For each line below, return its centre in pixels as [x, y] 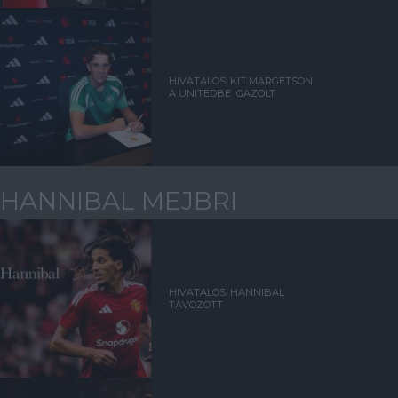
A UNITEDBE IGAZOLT [223, 94]
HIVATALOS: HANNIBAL [227, 293]
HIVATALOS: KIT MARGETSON [241, 81]
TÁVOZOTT [196, 305]
